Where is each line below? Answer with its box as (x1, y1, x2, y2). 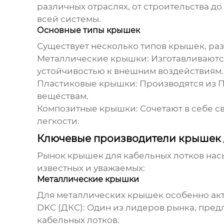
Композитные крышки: (36, 103, 138, 114)
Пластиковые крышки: (36, 78, 137, 89)
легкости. (36, 116, 79, 126)
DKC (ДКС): (36, 202, 85, 213)
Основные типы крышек (36, 25, 140, 35)
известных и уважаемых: (36, 163, 145, 173)
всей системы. (36, 14, 101, 24)
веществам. (36, 91, 88, 101)
